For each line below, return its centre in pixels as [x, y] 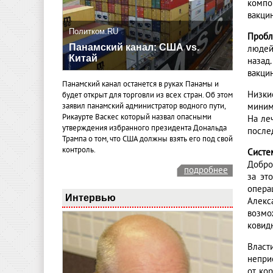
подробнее [206, 170]
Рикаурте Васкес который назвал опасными [137, 117]
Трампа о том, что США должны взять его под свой [147, 139]
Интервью [90, 197]
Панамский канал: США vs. [134, 48]
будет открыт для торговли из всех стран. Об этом [147, 95]
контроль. [79, 150]
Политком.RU [94, 32]
